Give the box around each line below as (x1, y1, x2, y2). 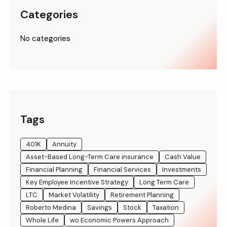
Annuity (52, 139, 77, 148)
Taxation (153, 203, 179, 212)
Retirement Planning (110, 190, 174, 199)
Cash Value (165, 152, 201, 161)
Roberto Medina (26, 203, 76, 212)
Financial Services (94, 165, 151, 174)
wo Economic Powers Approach (70, 215, 169, 224)
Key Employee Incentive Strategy (26, 177, 128, 186)
